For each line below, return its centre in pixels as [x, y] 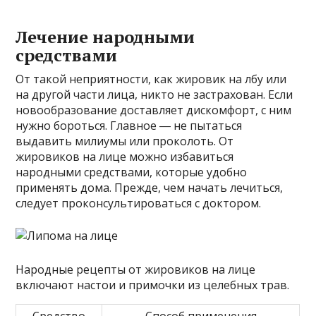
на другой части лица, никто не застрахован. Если [154, 95]
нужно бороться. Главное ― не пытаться [129, 126]
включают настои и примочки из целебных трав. [153, 285]
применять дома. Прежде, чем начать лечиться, [150, 188]
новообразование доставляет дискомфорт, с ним [154, 110]
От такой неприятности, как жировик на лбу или [151, 79]
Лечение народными [105, 37]
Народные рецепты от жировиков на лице [136, 270]
